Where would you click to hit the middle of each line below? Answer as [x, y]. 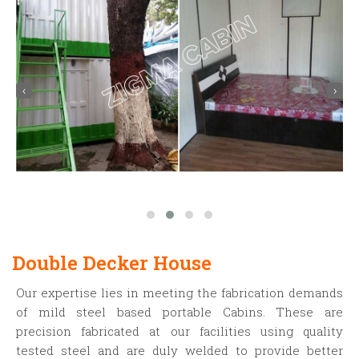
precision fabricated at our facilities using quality [179, 331]
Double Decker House [112, 263]
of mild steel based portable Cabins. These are [179, 312]
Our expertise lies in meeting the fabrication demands [179, 293]
